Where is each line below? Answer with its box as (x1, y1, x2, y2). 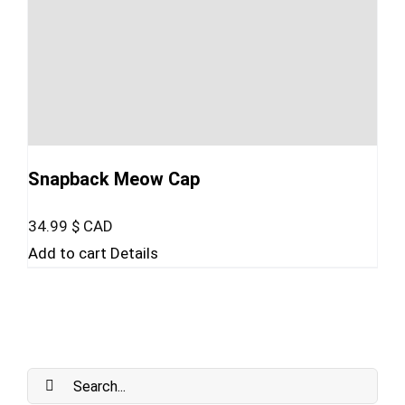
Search (26, 372, 73, 391)
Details (110, 244, 158, 263)
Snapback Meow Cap (28, 168, 200, 190)
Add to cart (28, 244, 107, 263)
